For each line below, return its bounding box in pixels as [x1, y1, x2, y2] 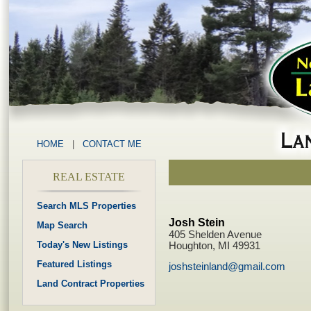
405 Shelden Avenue [169, 228, 262, 240]
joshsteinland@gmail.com [169, 261, 285, 273]
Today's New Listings [37, 239, 128, 250]
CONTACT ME [83, 139, 142, 149]
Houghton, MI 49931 [169, 239, 260, 251]
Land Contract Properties [37, 278, 144, 289]
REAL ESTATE [53, 171, 125, 183]
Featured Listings [37, 259, 112, 269]
